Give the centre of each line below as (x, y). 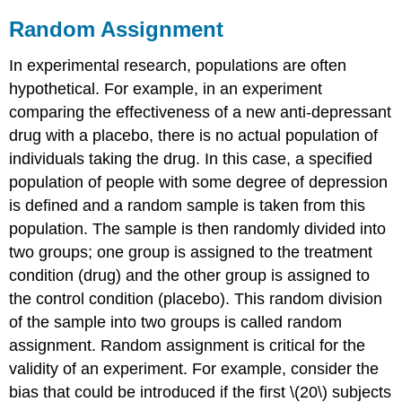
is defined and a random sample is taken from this (188, 205)
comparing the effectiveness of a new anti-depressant (201, 112)
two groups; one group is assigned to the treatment (191, 252)
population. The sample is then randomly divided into (198, 228)
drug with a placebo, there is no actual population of (194, 135)
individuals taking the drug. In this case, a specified (191, 158)
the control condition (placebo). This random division (196, 298)
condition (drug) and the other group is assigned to (190, 275)
